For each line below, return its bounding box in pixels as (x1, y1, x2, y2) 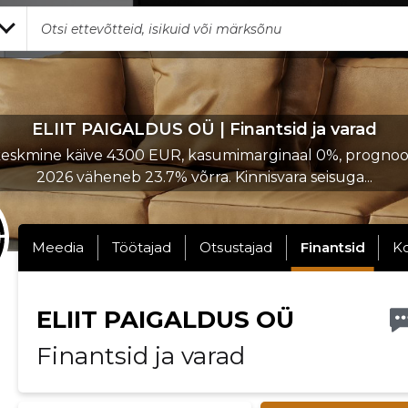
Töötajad (111, 239, 171, 256)
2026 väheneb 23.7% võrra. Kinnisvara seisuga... (36, 168, 372, 186)
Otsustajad (199, 239, 272, 256)
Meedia (31, 239, 84, 256)
